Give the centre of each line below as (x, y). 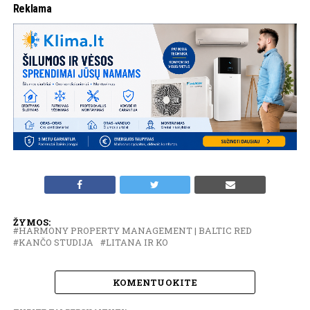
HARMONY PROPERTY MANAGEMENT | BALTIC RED (135, 230)
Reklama (32, 9)
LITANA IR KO (137, 242)
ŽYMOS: (31, 222)
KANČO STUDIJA (56, 242)
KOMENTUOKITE (155, 282)
